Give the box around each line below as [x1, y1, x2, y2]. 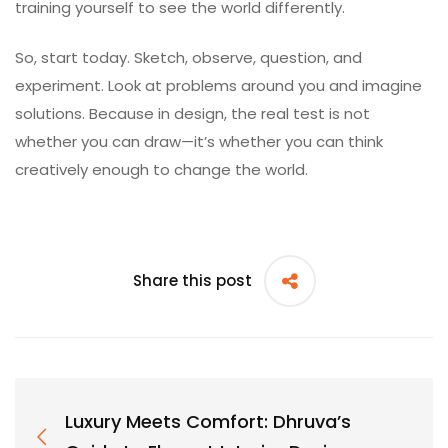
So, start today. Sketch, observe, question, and [15, 47, 362, 68]
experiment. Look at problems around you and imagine [15, 75, 422, 96]
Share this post [132, 270, 252, 291]
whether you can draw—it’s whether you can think [15, 131, 383, 152]
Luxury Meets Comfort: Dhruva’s [65, 409, 351, 434]
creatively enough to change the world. [15, 159, 308, 180]
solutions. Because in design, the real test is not [15, 103, 370, 124]
